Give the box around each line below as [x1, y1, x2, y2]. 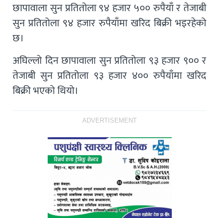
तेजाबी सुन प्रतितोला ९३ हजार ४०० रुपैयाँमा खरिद [13, 67, 207, 84]
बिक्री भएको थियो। [13, 82, 79, 99]
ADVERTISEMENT [82, 115, 137, 126]
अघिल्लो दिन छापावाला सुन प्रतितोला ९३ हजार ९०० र [13, 52, 207, 69]
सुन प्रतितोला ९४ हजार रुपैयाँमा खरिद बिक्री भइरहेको [13, 14, 207, 32]
